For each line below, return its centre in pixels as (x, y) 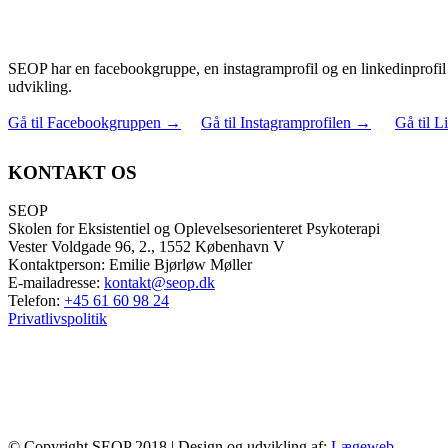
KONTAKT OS (72, 173)
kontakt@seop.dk (159, 283)
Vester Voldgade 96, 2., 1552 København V (146, 247)
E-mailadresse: (56, 283)
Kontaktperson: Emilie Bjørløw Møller (130, 265)
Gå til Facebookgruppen (84, 123)
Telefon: (36, 301)
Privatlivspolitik (57, 319)
